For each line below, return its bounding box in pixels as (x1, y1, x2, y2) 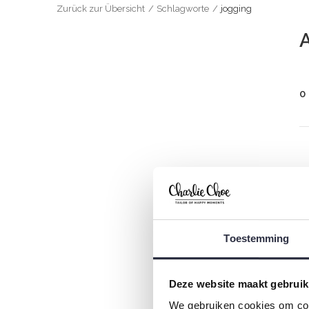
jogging (221, 3, 252, 14)
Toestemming (223, 232, 290, 245)
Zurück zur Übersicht (57, 3, 145, 14)
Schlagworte (157, 3, 209, 14)
